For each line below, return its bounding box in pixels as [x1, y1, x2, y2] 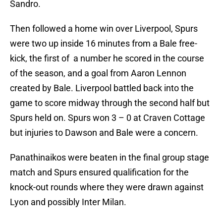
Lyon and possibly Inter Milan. [10, 197, 126, 208]
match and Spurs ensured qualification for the [10, 167, 189, 178]
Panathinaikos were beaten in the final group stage [10, 152, 209, 163]
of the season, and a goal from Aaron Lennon [10, 68, 186, 79]
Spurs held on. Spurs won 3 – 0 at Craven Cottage [10, 112, 205, 123]
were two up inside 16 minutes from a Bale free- [10, 38, 197, 49]
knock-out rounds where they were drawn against [10, 182, 204, 193]
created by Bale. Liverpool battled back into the [10, 83, 194, 94]
